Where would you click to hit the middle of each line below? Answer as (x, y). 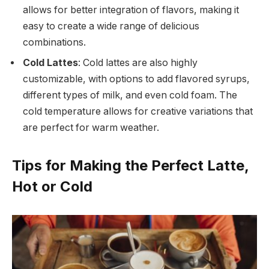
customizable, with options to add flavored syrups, (136, 79)
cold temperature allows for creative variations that (138, 111)
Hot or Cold (52, 187)
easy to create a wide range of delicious (111, 26)
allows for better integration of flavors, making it (131, 10)
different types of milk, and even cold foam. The (130, 95)
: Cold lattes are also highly (138, 62)
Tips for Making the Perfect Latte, (130, 166)
